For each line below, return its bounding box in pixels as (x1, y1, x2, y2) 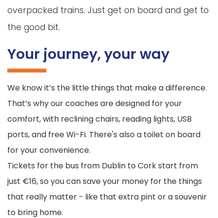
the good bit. (7, 21, 60, 34)
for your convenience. (7, 145, 91, 156)
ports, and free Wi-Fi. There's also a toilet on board (7, 129, 200, 141)
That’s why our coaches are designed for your (7, 98, 182, 109)
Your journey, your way (7, 44, 169, 64)
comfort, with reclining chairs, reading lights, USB (7, 113, 192, 125)
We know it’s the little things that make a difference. (7, 82, 207, 94)
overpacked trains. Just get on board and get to (7, 4, 209, 17)
